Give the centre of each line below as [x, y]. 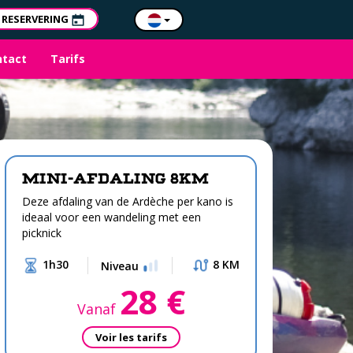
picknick [42, 233]
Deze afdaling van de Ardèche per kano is [128, 201]
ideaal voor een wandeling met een [111, 217]
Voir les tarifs [131, 337]
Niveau [121, 266]
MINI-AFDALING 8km [115, 179]
